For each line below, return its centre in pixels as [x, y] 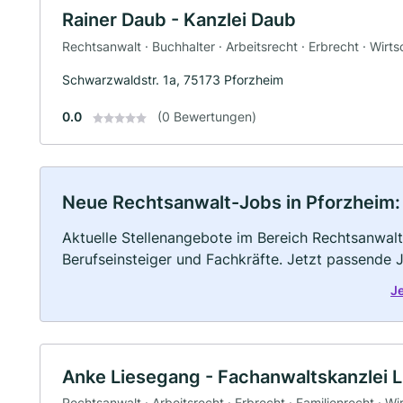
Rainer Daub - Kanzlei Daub [179, 20]
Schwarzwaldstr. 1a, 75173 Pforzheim [173, 79]
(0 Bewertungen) [207, 116]
